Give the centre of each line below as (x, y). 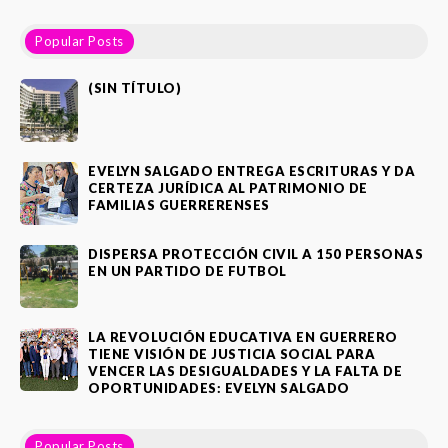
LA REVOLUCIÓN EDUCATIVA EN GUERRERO (243, 337)
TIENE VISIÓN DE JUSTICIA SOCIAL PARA (231, 354)
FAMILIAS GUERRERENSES (179, 205)
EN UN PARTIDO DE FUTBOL (187, 271)
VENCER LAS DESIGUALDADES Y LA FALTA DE (245, 371)
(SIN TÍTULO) (134, 88)
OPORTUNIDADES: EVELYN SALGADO (219, 388)
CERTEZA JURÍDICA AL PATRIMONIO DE (228, 188)
